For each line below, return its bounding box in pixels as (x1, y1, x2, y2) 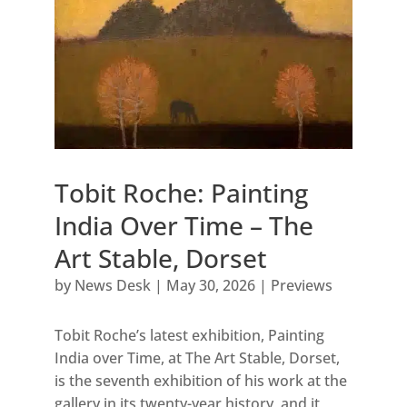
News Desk (74, 274, 151, 295)
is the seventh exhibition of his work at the (54, 370, 347, 391)
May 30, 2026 (165, 274, 255, 295)
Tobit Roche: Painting (54, 174, 308, 210)
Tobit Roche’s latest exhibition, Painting (54, 324, 324, 345)
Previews (270, 274, 333, 295)
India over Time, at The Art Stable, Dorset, (54, 347, 340, 368)
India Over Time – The (54, 207, 313, 243)
